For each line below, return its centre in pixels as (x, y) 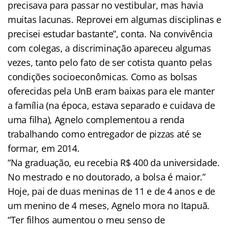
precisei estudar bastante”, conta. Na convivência (110, 34)
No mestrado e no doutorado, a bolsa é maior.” (107, 177)
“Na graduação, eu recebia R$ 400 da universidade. (114, 163)
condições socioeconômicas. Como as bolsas (102, 77)
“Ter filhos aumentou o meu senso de (86, 220)
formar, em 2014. (44, 148)
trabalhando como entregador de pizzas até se (105, 134)
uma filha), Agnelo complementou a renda (96, 120)
